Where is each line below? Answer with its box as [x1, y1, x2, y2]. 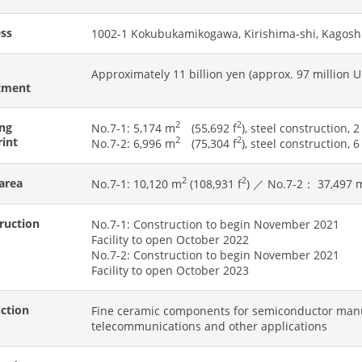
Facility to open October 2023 [91, 262, 250, 278]
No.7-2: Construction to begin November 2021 [91, 246, 340, 263]
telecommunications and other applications [91, 318, 328, 334]
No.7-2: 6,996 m [91, 135, 176, 151]
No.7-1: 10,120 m [91, 175, 183, 192]
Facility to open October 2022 [91, 231, 250, 247]
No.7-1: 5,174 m [91, 120, 176, 136]
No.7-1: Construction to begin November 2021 [91, 216, 340, 232]
